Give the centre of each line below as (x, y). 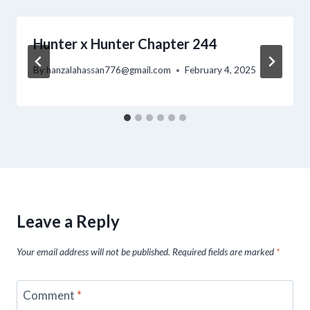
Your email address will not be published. (93, 252)
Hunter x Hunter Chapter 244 (125, 43)
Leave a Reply (68, 221)
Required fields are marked (224, 252)
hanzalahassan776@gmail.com (109, 70)
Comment (49, 295)
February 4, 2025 (221, 70)
